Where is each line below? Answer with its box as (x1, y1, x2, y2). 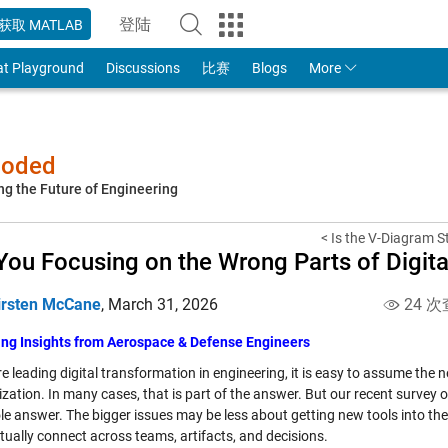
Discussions (105, 60, 180, 76)
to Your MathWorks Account (133, 25, 331, 44)
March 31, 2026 (108, 295, 218, 314)
